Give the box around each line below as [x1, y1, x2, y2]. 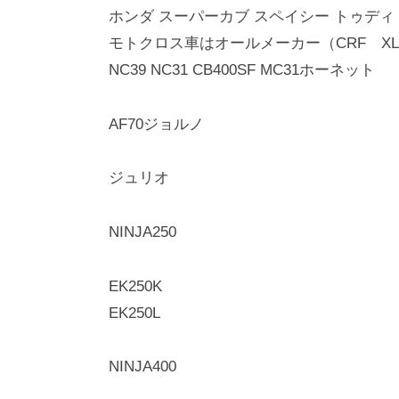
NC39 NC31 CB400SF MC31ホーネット [109, 61, 375, 79]
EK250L [109, 304, 160, 322]
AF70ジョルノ [109, 115, 204, 133]
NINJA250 [109, 224, 176, 240]
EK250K [109, 277, 167, 295]
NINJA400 [109, 358, 176, 376]
